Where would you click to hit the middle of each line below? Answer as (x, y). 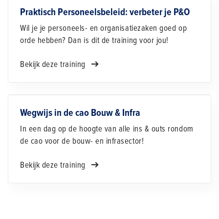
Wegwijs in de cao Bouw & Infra (80, 113)
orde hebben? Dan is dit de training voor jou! (94, 41)
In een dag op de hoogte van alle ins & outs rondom (107, 129)
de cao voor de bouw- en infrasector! (82, 141)
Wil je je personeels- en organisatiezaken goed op (104, 28)
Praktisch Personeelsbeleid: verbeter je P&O (105, 12)
